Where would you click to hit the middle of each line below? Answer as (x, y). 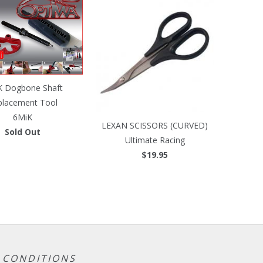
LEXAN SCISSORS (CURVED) (155, 125)
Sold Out (23, 132)
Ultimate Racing (155, 140)
